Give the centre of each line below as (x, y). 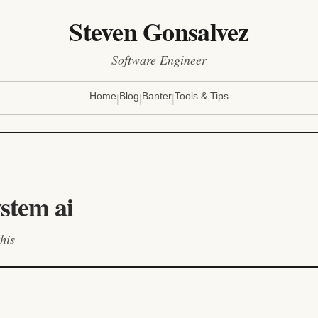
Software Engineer (159, 60)
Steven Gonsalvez (159, 31)
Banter (157, 96)
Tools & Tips (202, 96)
